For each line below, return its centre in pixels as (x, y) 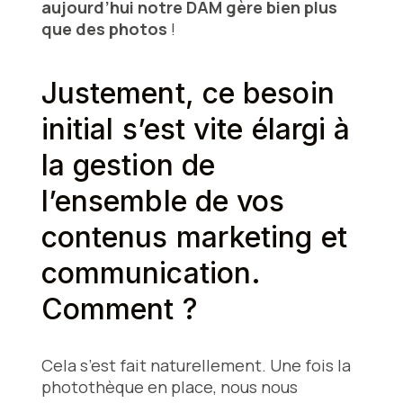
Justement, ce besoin (188, 94)
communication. (151, 273)
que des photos (104, 29)
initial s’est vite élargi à (196, 130)
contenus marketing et (194, 237)
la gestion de (128, 166)
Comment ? (123, 309)
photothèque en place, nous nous (169, 387)
